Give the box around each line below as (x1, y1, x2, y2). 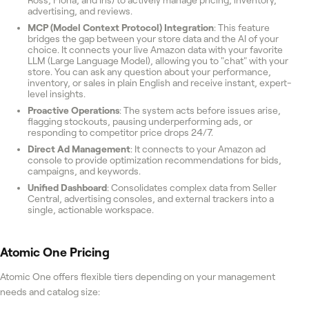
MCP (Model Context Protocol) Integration (28, 21, 214, 33)
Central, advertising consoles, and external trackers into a (28, 192, 274, 204)
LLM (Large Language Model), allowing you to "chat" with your (28, 54, 288, 66)
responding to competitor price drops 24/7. (28, 126, 213, 138)
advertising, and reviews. (28, 5, 132, 17)
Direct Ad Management (28, 143, 130, 154)
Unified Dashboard (28, 181, 107, 193)
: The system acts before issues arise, (119, 104, 281, 116)
